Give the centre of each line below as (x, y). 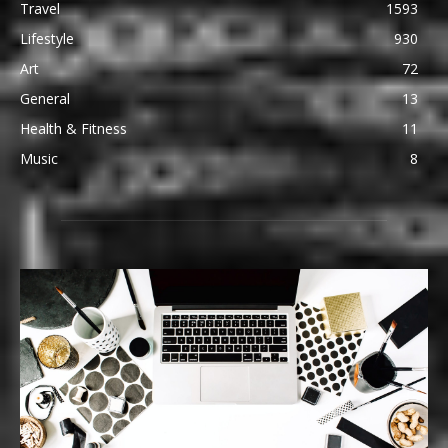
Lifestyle (47, 39)
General (45, 99)
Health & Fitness (73, 129)
